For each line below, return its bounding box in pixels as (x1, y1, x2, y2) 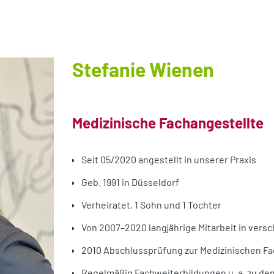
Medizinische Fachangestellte (72, 113, 264, 131)
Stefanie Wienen (72, 57, 214, 81)
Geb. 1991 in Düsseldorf (81, 176, 179, 188)
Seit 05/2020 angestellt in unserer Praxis (81, 153, 256, 165)
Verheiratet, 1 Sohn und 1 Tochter (81, 198, 221, 210)
